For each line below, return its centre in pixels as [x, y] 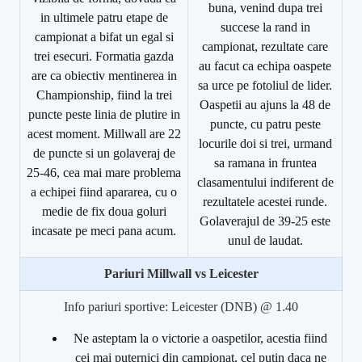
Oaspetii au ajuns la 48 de [265, 104]
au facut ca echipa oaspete [265, 65]
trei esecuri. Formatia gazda [104, 56]
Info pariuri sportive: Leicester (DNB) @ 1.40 [181, 306]
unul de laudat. [265, 240]
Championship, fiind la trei [104, 95]
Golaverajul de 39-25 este [265, 221]
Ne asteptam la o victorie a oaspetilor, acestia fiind [200, 338]
